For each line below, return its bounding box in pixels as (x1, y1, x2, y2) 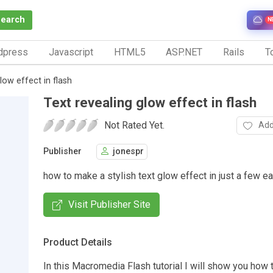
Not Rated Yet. (104, 119, 165, 131)
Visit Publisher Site (68, 198, 151, 210)
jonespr (113, 146, 144, 157)
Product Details (43, 236, 112, 248)
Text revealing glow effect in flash (43, 94, 257, 110)
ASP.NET (166, 46, 203, 58)
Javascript (48, 46, 93, 58)
